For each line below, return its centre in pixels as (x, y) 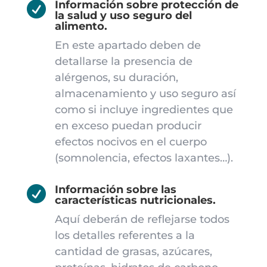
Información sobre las (115, 190)
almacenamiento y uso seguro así (145, 94)
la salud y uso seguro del (123, 15)
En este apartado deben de (128, 45)
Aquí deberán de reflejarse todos (142, 219)
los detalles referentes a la (125, 235)
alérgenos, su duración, (116, 77)
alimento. (81, 26)
